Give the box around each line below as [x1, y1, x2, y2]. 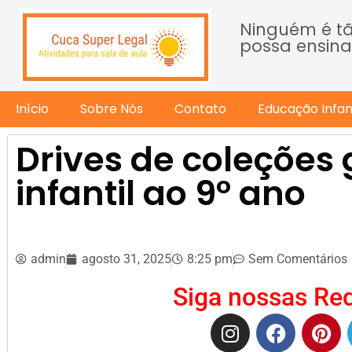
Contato [174, 100, 226, 118]
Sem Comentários [248, 251, 347, 266]
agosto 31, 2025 [82, 251, 171, 266]
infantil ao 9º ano [16, 170, 306, 217]
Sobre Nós [80, 100, 143, 118]
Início [16, 100, 49, 118]
